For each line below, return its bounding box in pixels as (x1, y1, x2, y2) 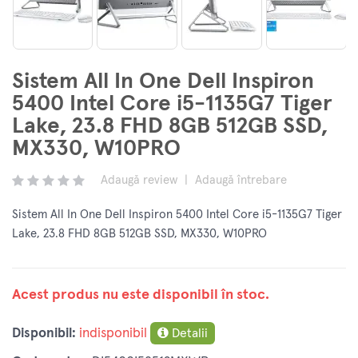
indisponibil (79, 327, 147, 341)
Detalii (169, 327, 208, 340)
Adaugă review (101, 174, 177, 187)
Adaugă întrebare (195, 174, 287, 187)
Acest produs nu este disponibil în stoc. (12, 288, 269, 303)
